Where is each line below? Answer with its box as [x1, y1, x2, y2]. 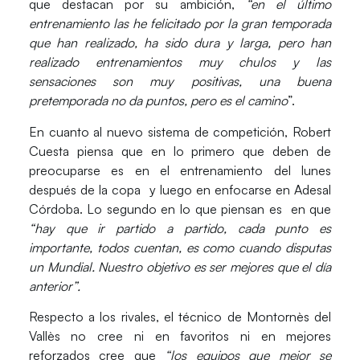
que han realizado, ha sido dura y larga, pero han [28, 35, 332, 51]
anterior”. [28, 277, 80, 294]
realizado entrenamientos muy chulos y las [28, 54, 332, 71]
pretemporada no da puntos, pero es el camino [28, 92, 288, 109]
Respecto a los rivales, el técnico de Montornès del [28, 309, 332, 325]
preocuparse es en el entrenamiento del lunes [28, 162, 332, 178]
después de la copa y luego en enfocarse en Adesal [28, 181, 332, 198]
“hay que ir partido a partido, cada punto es [28, 219, 332, 236]
